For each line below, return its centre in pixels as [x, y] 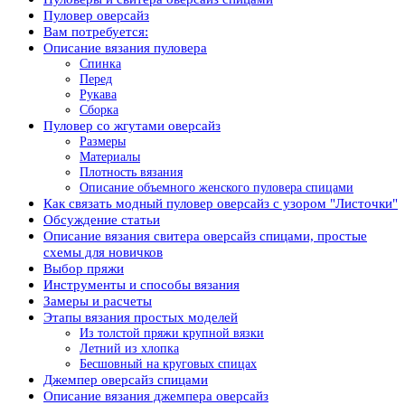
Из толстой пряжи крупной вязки [172, 333]
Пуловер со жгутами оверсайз [132, 125]
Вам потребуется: [96, 31]
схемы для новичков [103, 252]
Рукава [98, 94]
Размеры [103, 141]
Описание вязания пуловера [125, 47]
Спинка [100, 63]
